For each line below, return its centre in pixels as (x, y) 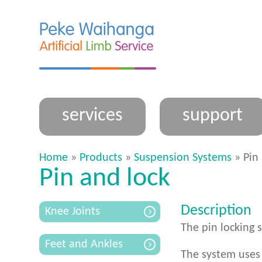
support (212, 116)
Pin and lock (105, 179)
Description (216, 211)
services (92, 116)
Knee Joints (73, 212)
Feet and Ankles (84, 244)
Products (101, 158)
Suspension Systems (183, 158)
